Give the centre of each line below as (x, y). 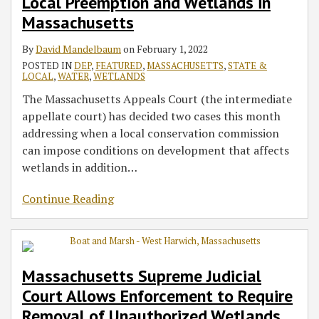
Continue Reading (68, 198)
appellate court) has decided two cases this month (151, 116)
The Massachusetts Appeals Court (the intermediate (157, 99)
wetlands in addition (75, 167)
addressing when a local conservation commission (151, 133)
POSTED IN (48, 65)
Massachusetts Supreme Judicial (142, 276)
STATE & (247, 65)
